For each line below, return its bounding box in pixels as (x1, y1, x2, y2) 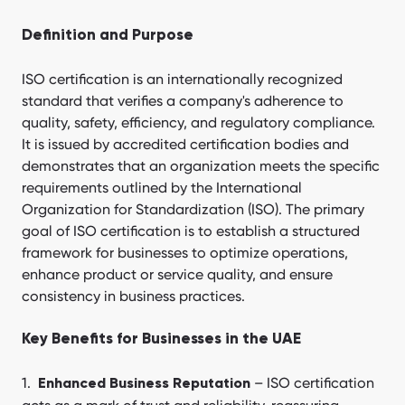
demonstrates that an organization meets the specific (22, 157, 380, 175)
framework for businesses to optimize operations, (22, 244, 348, 262)
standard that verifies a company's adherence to (22, 92, 344, 110)
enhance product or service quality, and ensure (22, 266, 333, 284)
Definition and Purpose (22, 28, 193, 44)
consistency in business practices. (22, 287, 245, 306)
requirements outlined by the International (22, 179, 302, 197)
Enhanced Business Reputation (38, 377, 254, 392)
